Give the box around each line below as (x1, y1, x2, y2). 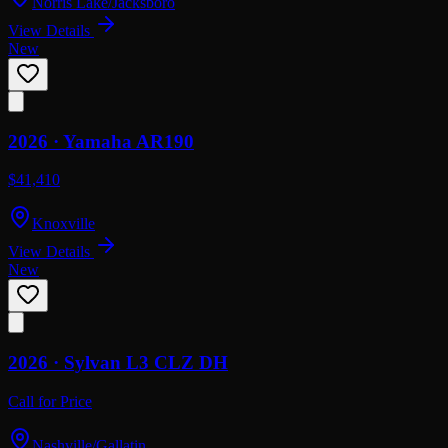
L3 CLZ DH (126, 352, 228, 374)
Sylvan (64, 352, 121, 374)
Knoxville (32, 215, 95, 233)
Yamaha (63, 130, 132, 152)
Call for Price (8, 392, 92, 410)
